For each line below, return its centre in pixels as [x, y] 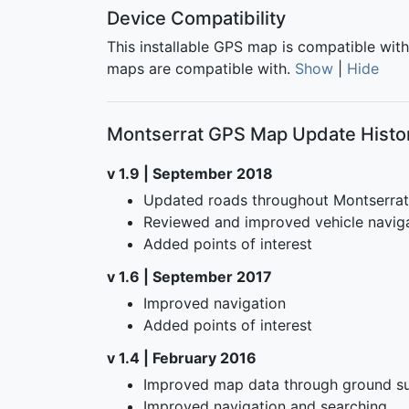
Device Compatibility [196, 18]
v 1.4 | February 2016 [182, 357]
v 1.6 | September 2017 [189, 276]
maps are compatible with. [201, 68]
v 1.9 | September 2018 [190, 173]
